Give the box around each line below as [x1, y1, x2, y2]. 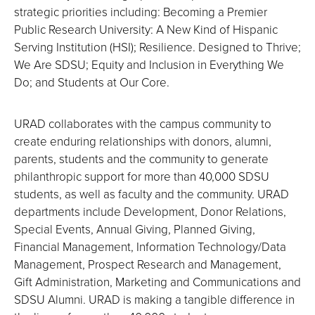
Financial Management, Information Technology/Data [14, 238, 286, 255]
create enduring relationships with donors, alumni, [14, 133, 271, 149]
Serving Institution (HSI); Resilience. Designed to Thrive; [14, 39, 301, 55]
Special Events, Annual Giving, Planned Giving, [14, 221, 255, 237]
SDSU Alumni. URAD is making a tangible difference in [14, 291, 295, 307]
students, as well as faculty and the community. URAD [14, 186, 289, 202]
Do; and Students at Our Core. [14, 74, 169, 90]
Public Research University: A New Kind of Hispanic [14, 21, 278, 37]
